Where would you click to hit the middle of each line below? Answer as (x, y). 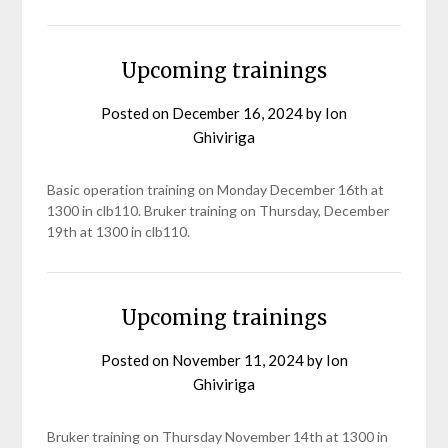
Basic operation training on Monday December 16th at (216, 189)
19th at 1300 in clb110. (119, 231)
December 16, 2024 (237, 113)
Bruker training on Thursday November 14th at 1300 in (218, 436)
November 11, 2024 (237, 360)
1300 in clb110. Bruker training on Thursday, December (218, 210)
